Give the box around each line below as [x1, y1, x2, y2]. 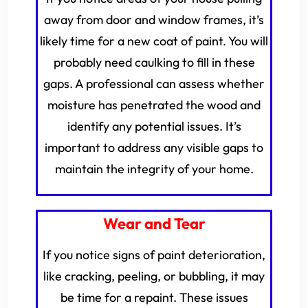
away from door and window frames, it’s [44, 12, 264, 27]
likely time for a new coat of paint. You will [40, 33, 268, 49]
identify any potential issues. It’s [67, 118, 241, 134]
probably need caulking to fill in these [53, 54, 255, 70]
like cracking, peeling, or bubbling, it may [43, 268, 265, 284]
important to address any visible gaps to [45, 140, 263, 155]
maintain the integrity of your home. [54, 161, 254, 177]
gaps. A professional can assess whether [43, 76, 265, 91]
